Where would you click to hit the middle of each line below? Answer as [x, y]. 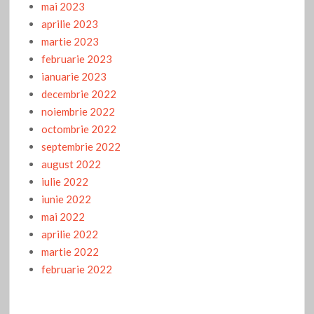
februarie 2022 [77, 269]
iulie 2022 [65, 181]
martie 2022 [70, 251]
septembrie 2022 [81, 146]
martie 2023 [70, 41]
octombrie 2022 [79, 129]
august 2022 [71, 164]
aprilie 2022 [70, 234]
